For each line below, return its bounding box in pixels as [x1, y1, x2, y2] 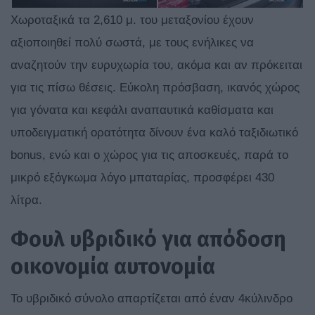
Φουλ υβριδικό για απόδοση [11, 226, 286, 252]
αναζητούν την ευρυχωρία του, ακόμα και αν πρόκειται [11, 58, 302, 72]
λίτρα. [11, 193, 42, 207]
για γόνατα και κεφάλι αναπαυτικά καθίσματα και [11, 103, 274, 117]
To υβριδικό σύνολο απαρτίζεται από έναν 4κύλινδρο [11, 292, 292, 306]
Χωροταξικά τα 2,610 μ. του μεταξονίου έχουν [11, 13, 254, 27]
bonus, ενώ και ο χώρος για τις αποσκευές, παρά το [11, 148, 288, 162]
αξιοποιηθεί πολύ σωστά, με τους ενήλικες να [11, 36, 254, 50]
